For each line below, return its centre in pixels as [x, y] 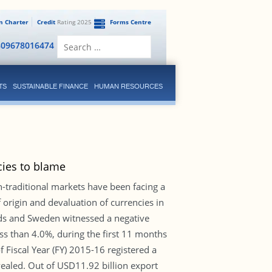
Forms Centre [130, 22]
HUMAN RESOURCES [128, 86]
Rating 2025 [73, 22]
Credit [46, 22]
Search [115, 40]
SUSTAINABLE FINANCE [50, 86]
